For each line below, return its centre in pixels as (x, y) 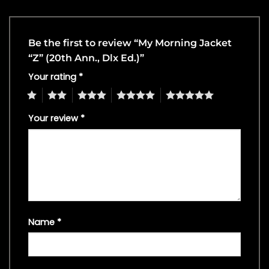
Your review (54, 118)
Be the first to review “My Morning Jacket (130, 43)
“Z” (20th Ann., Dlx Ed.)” (87, 58)
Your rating (53, 77)
